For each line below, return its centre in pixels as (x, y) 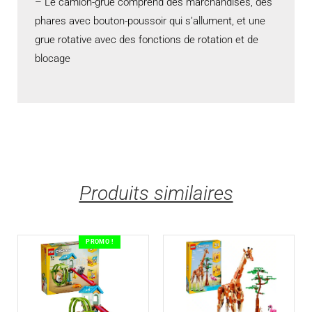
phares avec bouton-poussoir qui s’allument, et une (150, 21)
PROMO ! (100, 241)
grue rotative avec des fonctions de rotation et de (147, 39)
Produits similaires (156, 193)
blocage (53, 58)
